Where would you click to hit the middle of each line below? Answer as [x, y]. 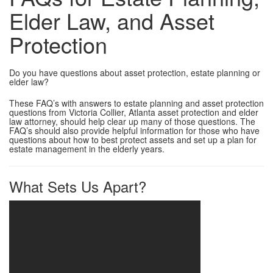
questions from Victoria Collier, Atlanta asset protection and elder [134, 112]
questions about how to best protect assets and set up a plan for [133, 139]
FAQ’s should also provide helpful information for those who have [134, 130]
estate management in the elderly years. [87, 148]
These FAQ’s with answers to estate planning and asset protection [136, 103]
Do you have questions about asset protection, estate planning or [135, 72]
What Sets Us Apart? [78, 186]
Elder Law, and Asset [112, 20]
